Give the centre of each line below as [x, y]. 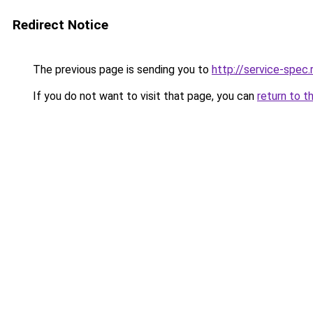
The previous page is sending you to [121, 70]
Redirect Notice [60, 25]
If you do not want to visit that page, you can [144, 96]
